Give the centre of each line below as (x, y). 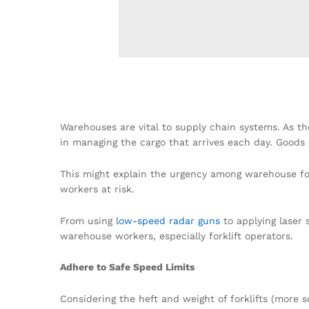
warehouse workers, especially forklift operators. (177, 236)
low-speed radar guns (168, 220)
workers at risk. (97, 189)
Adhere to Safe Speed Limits (127, 267)
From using (88, 220)
